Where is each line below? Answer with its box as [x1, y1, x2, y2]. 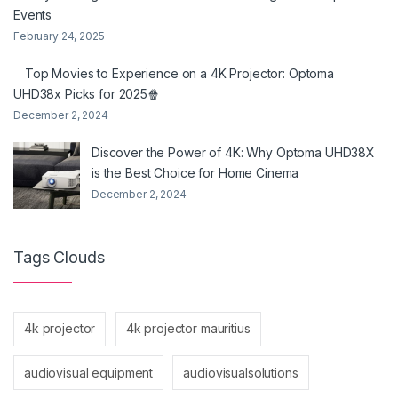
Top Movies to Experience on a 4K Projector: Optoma [25, 66, 334, 82]
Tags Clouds [13, 248, 105, 267]
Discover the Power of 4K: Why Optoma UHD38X [92, 145, 375, 161]
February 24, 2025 [13, 29, 105, 44]
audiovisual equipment [24, 364, 154, 380]
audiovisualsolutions [183, 364, 298, 380]
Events [13, 7, 52, 23]
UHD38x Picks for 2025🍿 [13, 86, 160, 102]
